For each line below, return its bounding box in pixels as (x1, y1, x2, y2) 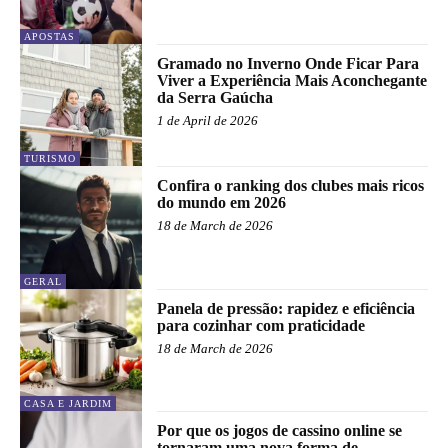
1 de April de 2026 (157, 112, 259, 128)
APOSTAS (24, 30, 75, 42)
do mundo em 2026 (157, 194, 287, 212)
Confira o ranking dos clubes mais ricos (157, 177, 425, 195)
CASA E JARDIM (24, 397, 112, 409)
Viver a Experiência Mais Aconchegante (157, 71, 428, 89)
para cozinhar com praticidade (157, 316, 366, 334)
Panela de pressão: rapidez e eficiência (157, 299, 416, 317)
